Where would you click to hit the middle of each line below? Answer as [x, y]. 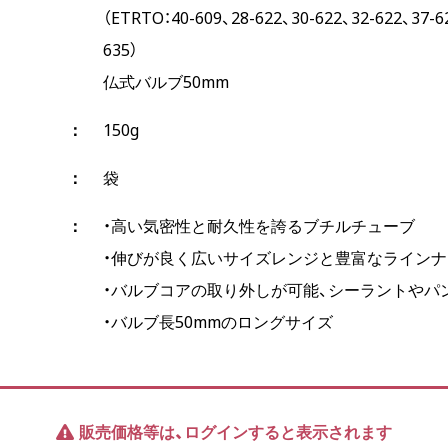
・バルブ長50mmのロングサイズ [218, 322]
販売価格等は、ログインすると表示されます [235, 432]
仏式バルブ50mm [166, 82]
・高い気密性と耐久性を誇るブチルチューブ [259, 226]
